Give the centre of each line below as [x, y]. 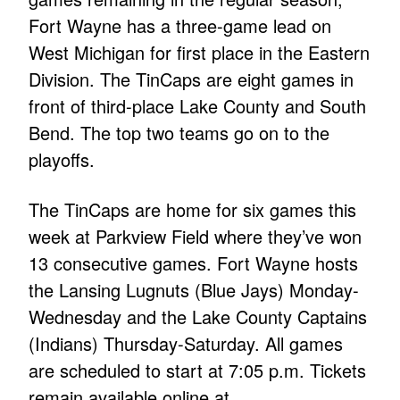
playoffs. [62, 160]
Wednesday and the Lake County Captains [198, 317]
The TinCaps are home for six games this [193, 210]
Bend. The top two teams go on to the [179, 133]
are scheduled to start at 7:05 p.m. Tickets [198, 371]
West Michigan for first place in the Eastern [200, 53]
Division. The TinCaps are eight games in [192, 79]
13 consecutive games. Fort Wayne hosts [194, 263]
